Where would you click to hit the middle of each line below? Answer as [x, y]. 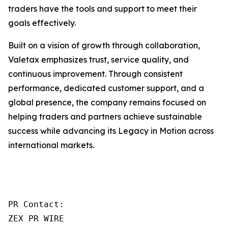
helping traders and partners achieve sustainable [105, 117]
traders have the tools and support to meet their [103, 9]
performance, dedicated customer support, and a [106, 88]
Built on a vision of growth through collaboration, [104, 45]
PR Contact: [36, 204]
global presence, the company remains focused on [107, 102]
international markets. [51, 145]
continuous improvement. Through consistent [95, 74]
